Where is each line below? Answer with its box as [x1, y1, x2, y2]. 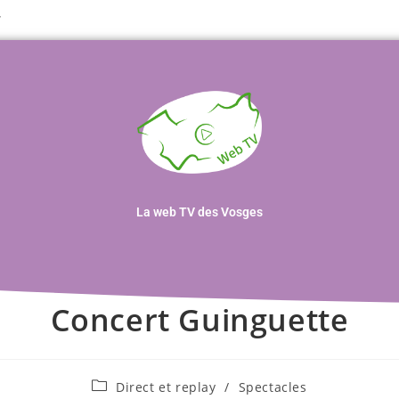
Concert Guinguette [50, 299, 349, 341]
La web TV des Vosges [135, 205, 263, 220]
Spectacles [238, 379, 307, 396]
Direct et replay [116, 379, 216, 396]
